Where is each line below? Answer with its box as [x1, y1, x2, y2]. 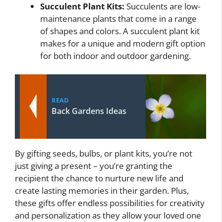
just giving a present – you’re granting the [15, 160, 172, 172]
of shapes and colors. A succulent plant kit [40, 25, 200, 37]
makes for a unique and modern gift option [40, 37, 205, 49]
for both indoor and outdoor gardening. [40, 50, 191, 61]
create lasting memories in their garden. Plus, [15, 185, 189, 197]
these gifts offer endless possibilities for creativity [15, 197, 205, 209]
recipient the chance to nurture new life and [15, 172, 183, 184]
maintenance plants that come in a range [40, 12, 197, 24]
